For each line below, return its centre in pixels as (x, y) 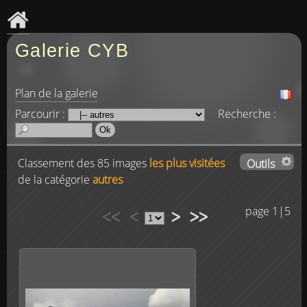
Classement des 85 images (84, 163)
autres (108, 180)
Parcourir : (41, 114)
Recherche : (247, 114)
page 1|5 (268, 211)
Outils (261, 164)
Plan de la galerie (57, 93)
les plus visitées (187, 163)
